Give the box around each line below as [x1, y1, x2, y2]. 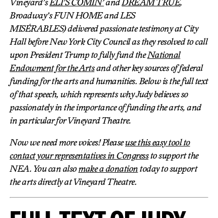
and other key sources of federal [94, 62, 203, 73]
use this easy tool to [125, 137, 190, 147]
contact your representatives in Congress [10, 150, 148, 161]
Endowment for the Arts [10, 62, 94, 73]
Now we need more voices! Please [10, 137, 125, 147]
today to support [138, 163, 197, 174]
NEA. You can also [10, 163, 78, 174]
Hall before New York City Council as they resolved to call [10, 36, 207, 47]
